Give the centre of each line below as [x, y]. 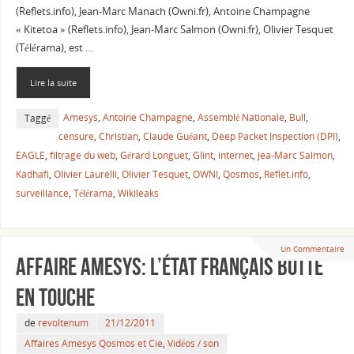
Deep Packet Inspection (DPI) [275, 136]
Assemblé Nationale [241, 117]
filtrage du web [82, 155]
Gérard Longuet [154, 155]
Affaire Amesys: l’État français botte [169, 267]
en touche [55, 298]
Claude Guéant [175, 136]
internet [235, 155]
